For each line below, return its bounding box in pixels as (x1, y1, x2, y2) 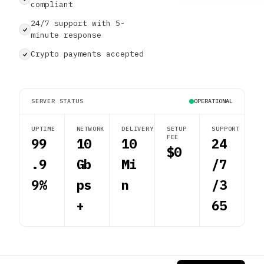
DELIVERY (121, 125, 154, 133)
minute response (31, 30, 101, 40)
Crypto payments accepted (31, 49, 144, 59)
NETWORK (76, 125, 105, 133)
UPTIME (31, 125, 55, 133)
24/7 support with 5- (31, 18, 125, 28)
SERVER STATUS (31, 97, 84, 105)
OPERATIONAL (194, 97, 233, 105)
